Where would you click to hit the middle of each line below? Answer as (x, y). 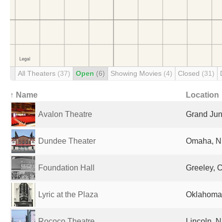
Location (202, 95)
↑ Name (24, 95)
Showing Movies (137, 73)
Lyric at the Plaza (68, 194)
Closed (190, 73)
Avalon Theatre (65, 114)
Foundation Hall (66, 168)
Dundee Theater (67, 141)
